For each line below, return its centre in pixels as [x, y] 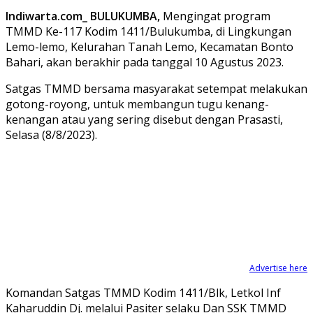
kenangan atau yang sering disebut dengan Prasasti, [144, 119]
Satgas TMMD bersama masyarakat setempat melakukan [156, 88]
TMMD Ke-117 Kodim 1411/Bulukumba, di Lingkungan [148, 31]
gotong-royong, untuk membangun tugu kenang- [137, 104]
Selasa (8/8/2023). [51, 134]
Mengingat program [215, 16]
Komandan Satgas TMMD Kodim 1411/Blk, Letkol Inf [143, 292]
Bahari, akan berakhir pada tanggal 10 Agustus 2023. [145, 62]
